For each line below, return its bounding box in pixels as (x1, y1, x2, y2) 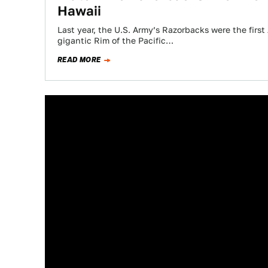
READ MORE (57, 54, 101, 65)
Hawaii (57, 3, 101, 19)
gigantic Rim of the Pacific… (57, 36, 173, 45)
